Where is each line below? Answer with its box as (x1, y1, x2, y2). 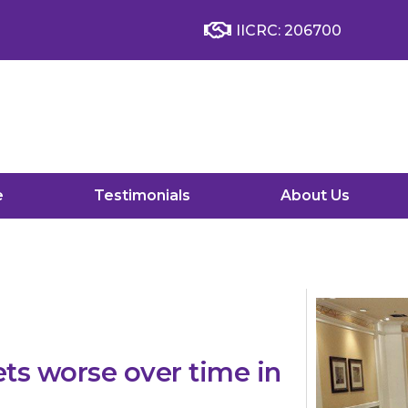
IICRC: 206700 (236, 21, 342, 39)
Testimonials (93, 186, 190, 204)
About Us (280, 186, 350, 204)
